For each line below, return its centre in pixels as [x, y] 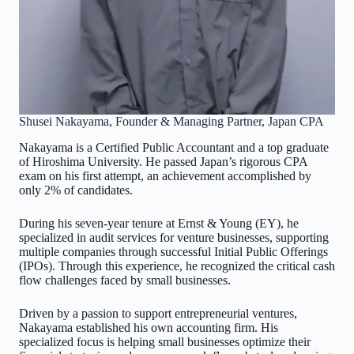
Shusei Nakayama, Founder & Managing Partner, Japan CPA [171, 121]
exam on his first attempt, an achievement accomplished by [165, 175]
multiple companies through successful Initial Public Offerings [173, 251]
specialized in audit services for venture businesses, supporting [174, 237]
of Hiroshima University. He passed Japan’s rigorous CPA [163, 161]
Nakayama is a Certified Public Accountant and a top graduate [174, 147]
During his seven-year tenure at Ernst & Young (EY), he [159, 223]
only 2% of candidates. [76, 190]
